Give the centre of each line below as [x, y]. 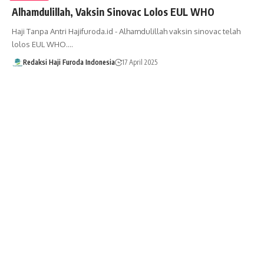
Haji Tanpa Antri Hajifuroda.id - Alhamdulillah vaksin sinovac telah [126, 31]
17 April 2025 [139, 62]
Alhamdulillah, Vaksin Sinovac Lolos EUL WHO [113, 11]
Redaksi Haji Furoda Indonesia [69, 62]
